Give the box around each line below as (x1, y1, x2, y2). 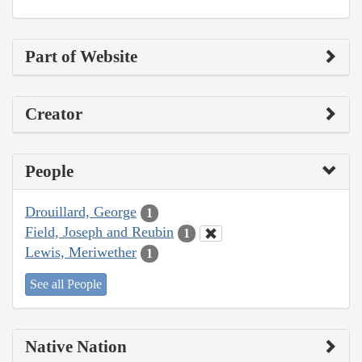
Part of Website (25, 47, 137, 67)
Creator (25, 104, 82, 124)
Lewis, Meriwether (25, 244, 137, 261)
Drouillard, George (25, 204, 137, 221)
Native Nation (25, 336, 127, 356)
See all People (30, 276, 102, 291)
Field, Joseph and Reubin (25, 224, 174, 241)
